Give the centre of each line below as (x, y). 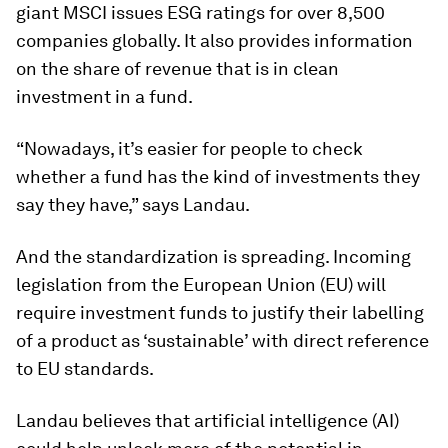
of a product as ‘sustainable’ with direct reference (222, 341)
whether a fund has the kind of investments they (218, 177)
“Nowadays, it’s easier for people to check (189, 149)
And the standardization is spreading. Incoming (213, 257)
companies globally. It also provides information (214, 41)
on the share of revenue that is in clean (177, 69)
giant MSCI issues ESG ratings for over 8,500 (200, 13)
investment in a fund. (104, 97)
